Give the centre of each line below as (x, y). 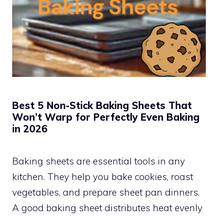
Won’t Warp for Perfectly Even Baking (106, 117)
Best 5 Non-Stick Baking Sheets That (102, 105)
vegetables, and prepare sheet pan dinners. (106, 192)
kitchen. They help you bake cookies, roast (103, 176)
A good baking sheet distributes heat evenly (107, 208)
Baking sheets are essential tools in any (99, 161)
